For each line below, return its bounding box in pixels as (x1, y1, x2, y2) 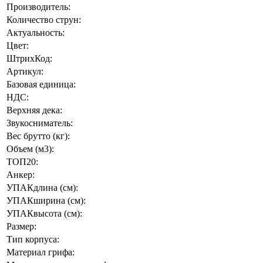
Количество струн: (6, 14, 81, 25)
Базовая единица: (6, 79, 76, 89)
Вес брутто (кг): (6, 130, 70, 141)
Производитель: (6, 1, 70, 12)
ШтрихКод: (6, 53, 52, 63)
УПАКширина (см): (6, 195, 86, 205)
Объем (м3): (6, 143, 54, 154)
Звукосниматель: (6, 117, 73, 128)
